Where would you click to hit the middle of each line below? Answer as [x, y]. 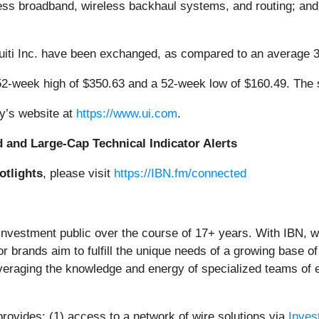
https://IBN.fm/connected [180, 174]
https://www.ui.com [127, 114]
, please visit [78, 174]
